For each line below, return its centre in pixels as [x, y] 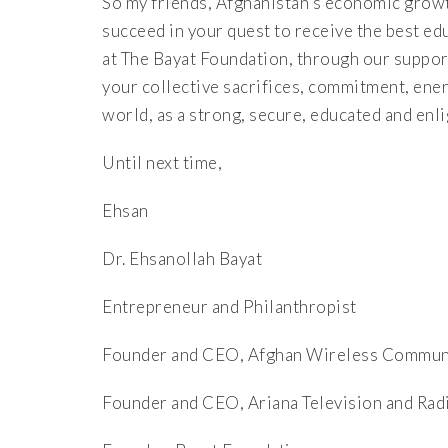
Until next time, [162, 163]
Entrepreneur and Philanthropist [229, 307]
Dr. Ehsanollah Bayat [182, 259]
